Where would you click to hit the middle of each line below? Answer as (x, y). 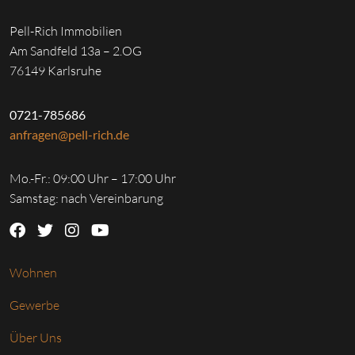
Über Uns (36, 338)
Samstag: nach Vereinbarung (86, 198)
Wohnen (33, 273)
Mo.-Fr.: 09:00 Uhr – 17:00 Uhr (93, 179)
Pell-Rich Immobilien (66, 31)
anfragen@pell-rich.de (69, 135)
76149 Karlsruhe (55, 71)
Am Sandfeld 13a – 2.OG (76, 51)
